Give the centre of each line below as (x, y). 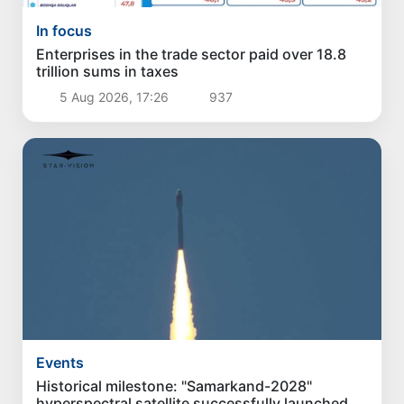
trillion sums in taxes (108, 71)
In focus (64, 30)
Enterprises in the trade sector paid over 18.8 (192, 54)
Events (60, 363)
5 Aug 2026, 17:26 (114, 96)
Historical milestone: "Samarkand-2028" (174, 386)
